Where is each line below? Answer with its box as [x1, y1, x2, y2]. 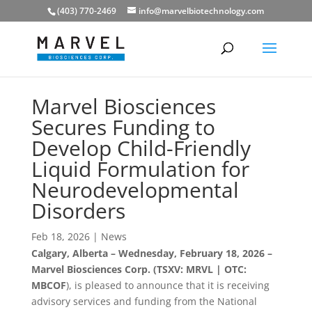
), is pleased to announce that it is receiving [65, 279, 270, 292]
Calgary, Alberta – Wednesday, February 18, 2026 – [31, 247, 272, 260]
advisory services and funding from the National [31, 295, 257, 308]
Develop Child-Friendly [31, 134, 251, 162]
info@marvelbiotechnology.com [139, 5, 265, 17]
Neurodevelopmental [31, 175, 239, 204]
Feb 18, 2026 [31, 230, 90, 243]
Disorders [31, 196, 125, 225]
